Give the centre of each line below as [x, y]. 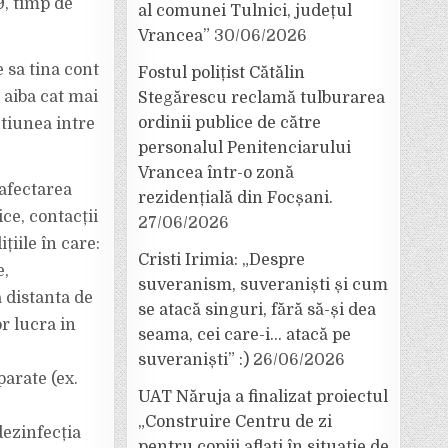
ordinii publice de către [229, 123]
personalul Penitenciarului [244, 148]
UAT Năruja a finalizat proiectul [263, 397]
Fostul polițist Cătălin [221, 73]
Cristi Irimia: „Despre [221, 260]
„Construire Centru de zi [235, 422]
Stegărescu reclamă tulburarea [261, 98]
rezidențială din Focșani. [235, 198]
